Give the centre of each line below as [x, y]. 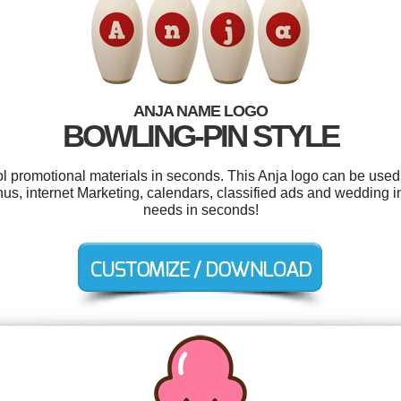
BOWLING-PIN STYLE [200, 136]
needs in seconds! [200, 210]
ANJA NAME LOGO [200, 111]
